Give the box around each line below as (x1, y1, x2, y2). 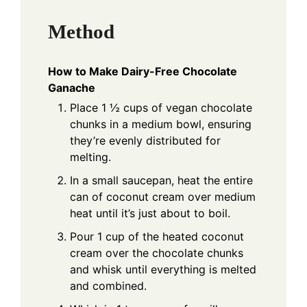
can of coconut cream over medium (70, 190, 256, 204)
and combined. (70, 279, 147, 293)
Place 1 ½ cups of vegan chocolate (70, 101, 252, 115)
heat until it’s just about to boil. (70, 206, 230, 221)
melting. (70, 150, 111, 164)
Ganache (48, 81, 95, 95)
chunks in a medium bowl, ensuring (70, 117, 251, 132)
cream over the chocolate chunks (70, 246, 243, 260)
